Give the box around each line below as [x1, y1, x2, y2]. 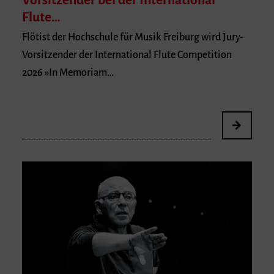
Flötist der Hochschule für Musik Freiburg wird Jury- [22, 31, 243, 43]
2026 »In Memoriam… [22, 67, 114, 78]
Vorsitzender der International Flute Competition [22, 49, 232, 61]
